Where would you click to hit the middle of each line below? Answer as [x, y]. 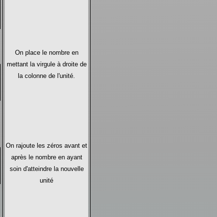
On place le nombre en [46, 52]
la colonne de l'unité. [46, 76]
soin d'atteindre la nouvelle [46, 169]
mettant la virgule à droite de [46, 64]
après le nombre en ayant [46, 157]
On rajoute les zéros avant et [46, 145]
